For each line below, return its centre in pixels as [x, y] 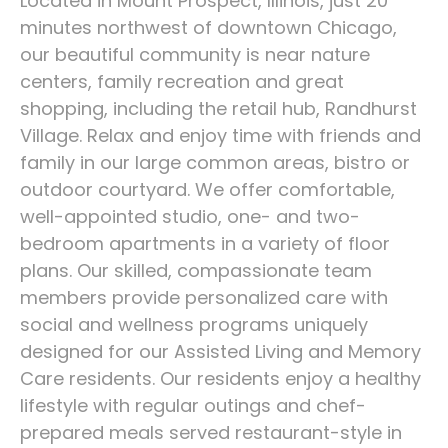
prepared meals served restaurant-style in [211, 432]
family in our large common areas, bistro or [215, 162]
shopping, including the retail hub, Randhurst [218, 108]
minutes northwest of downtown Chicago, [208, 27]
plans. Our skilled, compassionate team [196, 270]
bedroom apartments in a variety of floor [205, 243]
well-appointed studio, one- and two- [190, 216]
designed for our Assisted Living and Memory [220, 351]
